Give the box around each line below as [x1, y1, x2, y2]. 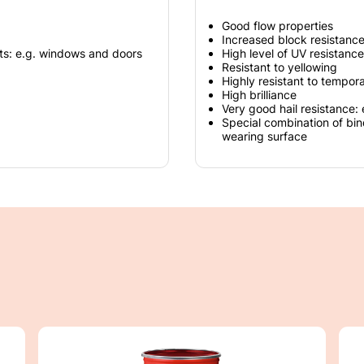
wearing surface [222, 128, 307, 143]
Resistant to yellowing [222, 59, 337, 74]
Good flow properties [222, 18, 333, 32]
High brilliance [222, 87, 297, 102]
